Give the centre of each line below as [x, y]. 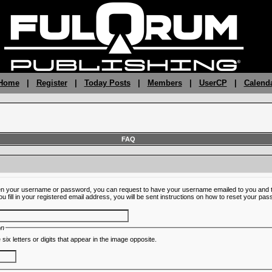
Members [165, 83]
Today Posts [107, 83]
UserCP [213, 83]
